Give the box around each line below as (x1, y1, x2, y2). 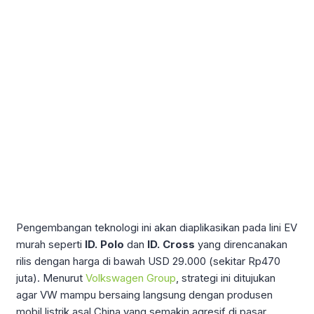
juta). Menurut (16, 271, 86, 285)
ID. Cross (147, 237, 195, 251)
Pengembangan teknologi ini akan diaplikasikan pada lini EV (16, 220, 297, 234)
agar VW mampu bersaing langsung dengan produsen (16, 287, 273, 301)
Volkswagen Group (86, 271, 176, 285)
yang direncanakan (195, 237, 287, 251)
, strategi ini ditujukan (176, 271, 275, 285)
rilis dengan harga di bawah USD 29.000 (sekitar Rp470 (16, 254, 280, 268)
